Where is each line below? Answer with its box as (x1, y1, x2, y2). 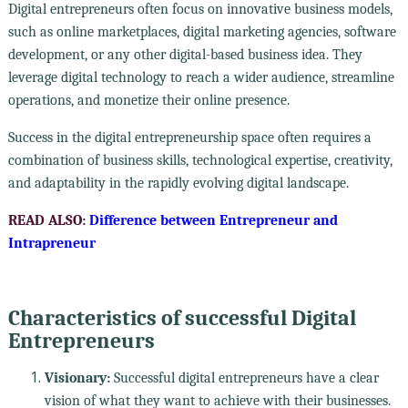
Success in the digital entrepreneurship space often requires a (7, 128, 372, 146)
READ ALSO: (7, 211, 86, 229)
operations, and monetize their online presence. (7, 91, 290, 108)
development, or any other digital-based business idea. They (7, 46, 362, 63)
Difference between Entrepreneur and (88, 211, 338, 229)
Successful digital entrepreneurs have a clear (109, 369, 379, 386)
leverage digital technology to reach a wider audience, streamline (7, 68, 394, 86)
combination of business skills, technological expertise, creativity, (7, 151, 393, 168)
